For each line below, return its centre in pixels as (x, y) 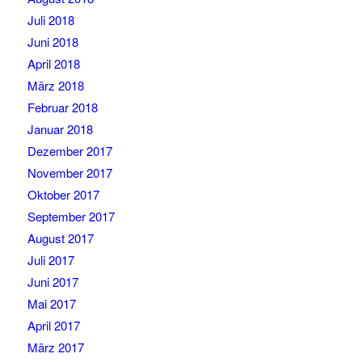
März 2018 (55, 86)
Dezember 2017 (69, 151)
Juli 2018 (51, 20)
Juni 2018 (53, 42)
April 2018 (53, 64)
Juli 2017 (51, 260)
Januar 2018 (60, 129)
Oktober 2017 (63, 195)
